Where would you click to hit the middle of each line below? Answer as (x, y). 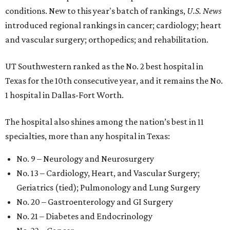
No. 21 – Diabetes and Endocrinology (84, 216)
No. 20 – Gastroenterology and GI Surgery (95, 202)
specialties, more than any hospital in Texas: (88, 136)
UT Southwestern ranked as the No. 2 (75, 66)
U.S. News (204, 11)
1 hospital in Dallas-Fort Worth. (64, 95)
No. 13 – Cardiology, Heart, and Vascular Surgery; (108, 173)
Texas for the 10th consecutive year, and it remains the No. (114, 80)
